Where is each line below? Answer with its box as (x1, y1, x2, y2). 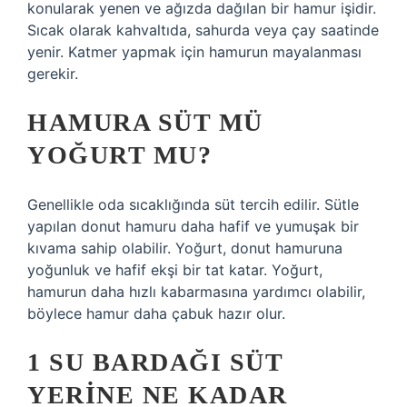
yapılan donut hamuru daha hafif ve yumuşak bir (27, 217, 359, 235)
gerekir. (27, 65, 78, 83)
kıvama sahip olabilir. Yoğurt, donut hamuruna (27, 239, 342, 257)
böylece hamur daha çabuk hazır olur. (27, 304, 285, 323)
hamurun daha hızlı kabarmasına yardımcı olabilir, (27, 283, 365, 301)
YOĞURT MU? (27, 141, 212, 169)
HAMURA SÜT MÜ (27, 108, 263, 136)
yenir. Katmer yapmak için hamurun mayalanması (27, 43, 362, 61)
